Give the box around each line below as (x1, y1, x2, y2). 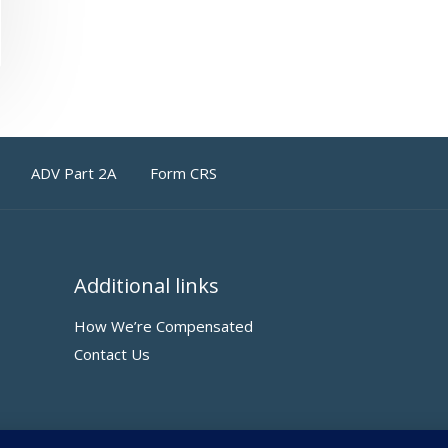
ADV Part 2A (31, 163, 116, 184)
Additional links (73, 272, 219, 300)
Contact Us (73, 344, 150, 365)
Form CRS (150, 163, 217, 184)
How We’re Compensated (73, 316, 253, 337)
